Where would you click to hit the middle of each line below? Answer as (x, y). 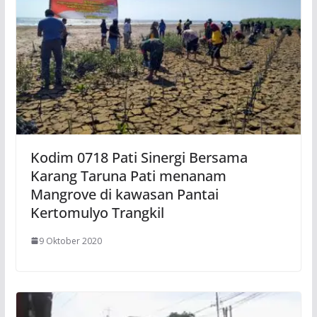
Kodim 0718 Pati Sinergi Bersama (139, 157)
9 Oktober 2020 (70, 241)
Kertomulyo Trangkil (97, 212)
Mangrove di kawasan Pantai (124, 194)
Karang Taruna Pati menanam (128, 175)
